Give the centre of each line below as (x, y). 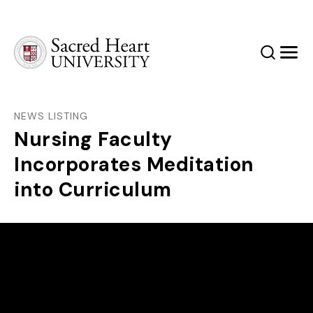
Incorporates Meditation (134, 165)
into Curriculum (93, 190)
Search (282, 57)
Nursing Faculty (93, 139)
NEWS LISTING (51, 116)
